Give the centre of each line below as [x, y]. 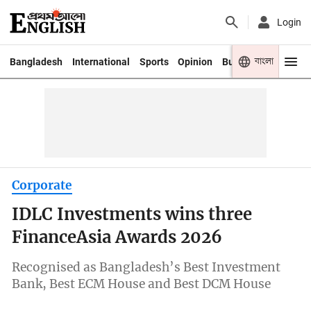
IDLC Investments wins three [132, 215]
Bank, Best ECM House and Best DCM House [142, 284]
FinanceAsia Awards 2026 [117, 238]
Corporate [42, 185]
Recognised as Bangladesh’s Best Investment [146, 268]
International [101, 61]
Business [243, 61]
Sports [154, 61]
